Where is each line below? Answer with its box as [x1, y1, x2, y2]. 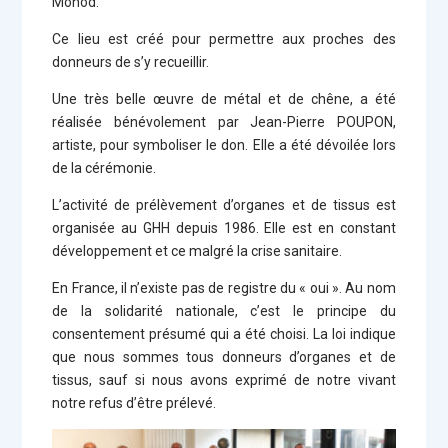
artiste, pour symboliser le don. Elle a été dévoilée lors [52, 137, 396, 153]
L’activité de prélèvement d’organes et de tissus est [52, 197, 396, 213]
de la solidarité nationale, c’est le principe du [52, 303, 396, 319]
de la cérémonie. [52, 160, 157, 176]
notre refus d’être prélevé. [52, 395, 217, 411]
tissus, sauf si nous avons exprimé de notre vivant [52, 372, 396, 388]
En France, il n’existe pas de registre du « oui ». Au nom [52, 280, 396, 296]
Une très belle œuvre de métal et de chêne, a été [52, 91, 396, 107]
